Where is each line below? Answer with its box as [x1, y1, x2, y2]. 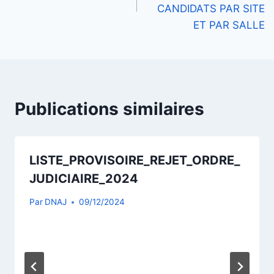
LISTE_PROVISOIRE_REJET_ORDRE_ [29, 152, 240, 168]
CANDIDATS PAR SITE [157, 2, 265, 15]
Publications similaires [15, 98, 204, 119]
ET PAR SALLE [193, 18, 265, 31]
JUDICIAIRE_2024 [29, 171, 138, 186]
